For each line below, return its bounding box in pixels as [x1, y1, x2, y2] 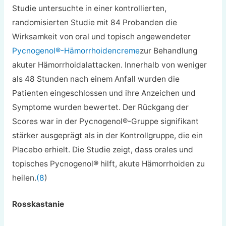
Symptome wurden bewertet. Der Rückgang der [12, 102, 189, 112]
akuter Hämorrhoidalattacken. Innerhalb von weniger [12, 60, 207, 70]
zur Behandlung [139, 45, 197, 55]
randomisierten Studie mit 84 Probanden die [12, 17, 177, 27]
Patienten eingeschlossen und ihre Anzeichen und [12, 88, 196, 98]
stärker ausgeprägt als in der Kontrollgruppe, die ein [12, 130, 203, 140]
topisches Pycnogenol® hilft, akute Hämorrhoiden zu [12, 158, 205, 168]
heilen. [12, 173, 36, 183]
